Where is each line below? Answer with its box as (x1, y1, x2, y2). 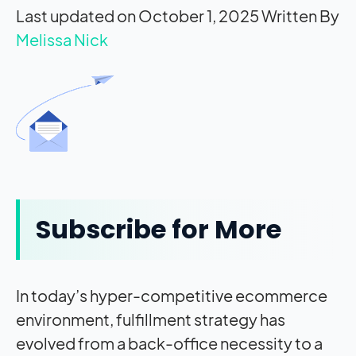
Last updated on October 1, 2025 (16, 5, 259, 25)
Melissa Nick (16, 29, 108, 49)
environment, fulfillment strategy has (16, 308, 285, 329)
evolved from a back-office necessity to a (16, 332, 323, 353)
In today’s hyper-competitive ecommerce (16, 284, 327, 305)
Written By (261, 5, 339, 25)
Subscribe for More (36, 211, 281, 247)
